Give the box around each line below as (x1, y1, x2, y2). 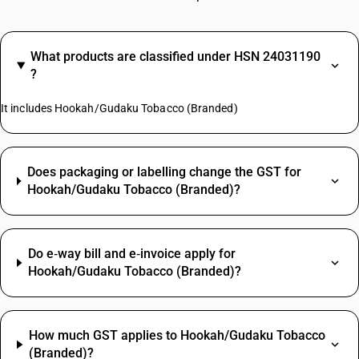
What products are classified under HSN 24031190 (30, 49, 321, 64)
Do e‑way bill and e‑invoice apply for (27, 246, 236, 261)
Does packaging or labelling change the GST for (26, 164, 301, 179)
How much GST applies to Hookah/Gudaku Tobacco (29, 328, 326, 343)
